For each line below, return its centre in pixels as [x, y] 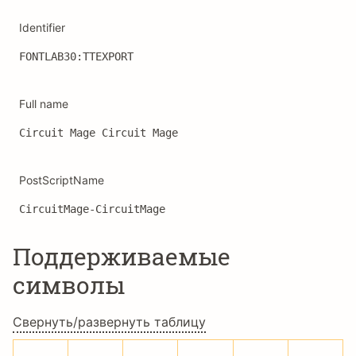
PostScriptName [62, 180]
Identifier [42, 27]
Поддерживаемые [122, 256]
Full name [44, 104]
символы [69, 285]
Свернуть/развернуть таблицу [109, 322]
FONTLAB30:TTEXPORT [76, 56]
